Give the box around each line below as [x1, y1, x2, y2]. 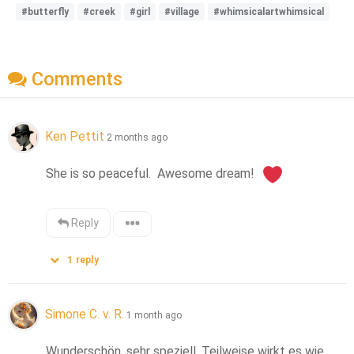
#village [164, 6, 199, 18]
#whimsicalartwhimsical [213, 6, 324, 18]
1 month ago [126, 309, 182, 321]
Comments [27, 68, 122, 91]
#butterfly [21, 6, 69, 18]
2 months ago [107, 131, 168, 143]
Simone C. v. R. [45, 306, 124, 322]
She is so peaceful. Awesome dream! [46, 166, 262, 182]
